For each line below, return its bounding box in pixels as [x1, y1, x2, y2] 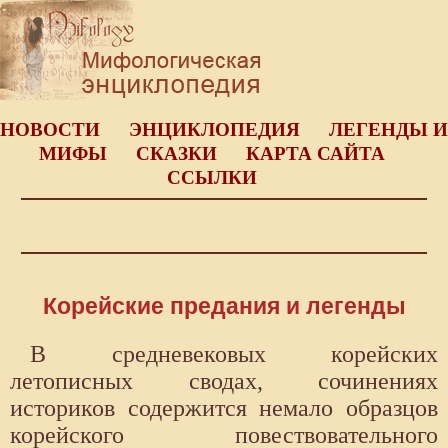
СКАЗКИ [135, 143, 217, 164]
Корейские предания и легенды [42, 293, 406, 320]
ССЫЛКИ [166, 167, 257, 188]
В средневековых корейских [30, 341, 438, 368]
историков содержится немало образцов [10, 395, 438, 422]
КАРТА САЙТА [245, 143, 385, 164]
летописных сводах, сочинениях [10, 368, 438, 395]
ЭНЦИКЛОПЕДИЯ [129, 119, 300, 140]
